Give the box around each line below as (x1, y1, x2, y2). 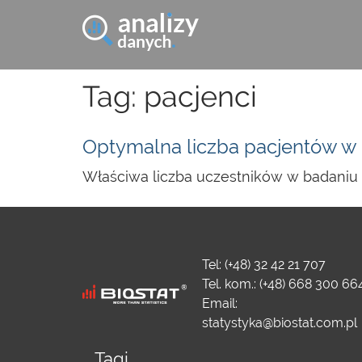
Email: (201, 296, 238, 311)
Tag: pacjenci (82, 79, 257, 113)
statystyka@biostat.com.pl (201, 315, 357, 330)
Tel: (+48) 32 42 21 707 (201, 257, 326, 272)
